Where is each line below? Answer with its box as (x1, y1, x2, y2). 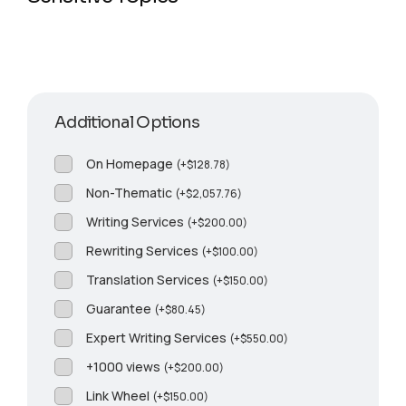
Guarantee (86, 300, 155, 318)
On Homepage (86, 155, 177, 173)
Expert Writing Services (86, 329, 230, 347)
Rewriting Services (86, 242, 202, 260)
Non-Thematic (86, 184, 176, 202)
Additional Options (54, 112, 200, 133)
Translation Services (86, 271, 213, 289)
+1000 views (86, 358, 164, 376)
